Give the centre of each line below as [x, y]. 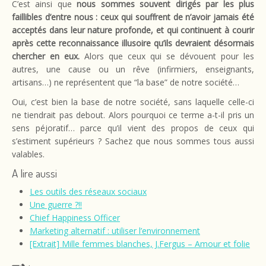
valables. [28, 154]
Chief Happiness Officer [75, 218]
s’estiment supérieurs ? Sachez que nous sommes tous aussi [133, 141]
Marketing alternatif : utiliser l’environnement [115, 231]
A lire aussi [34, 173]
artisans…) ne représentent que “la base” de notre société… [126, 82]
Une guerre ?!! [56, 205]
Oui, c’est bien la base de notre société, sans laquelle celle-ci [133, 102]
